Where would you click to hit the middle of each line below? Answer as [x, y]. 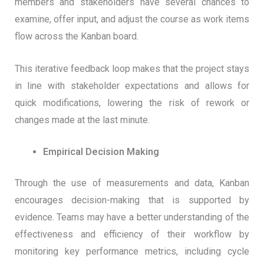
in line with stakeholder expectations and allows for [132, 85]
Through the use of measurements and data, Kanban [132, 183]
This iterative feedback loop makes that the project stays [132, 68]
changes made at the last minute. [82, 120]
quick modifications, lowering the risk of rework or [132, 103]
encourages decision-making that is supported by [132, 200]
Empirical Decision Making [101, 152]
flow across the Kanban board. [76, 37]
